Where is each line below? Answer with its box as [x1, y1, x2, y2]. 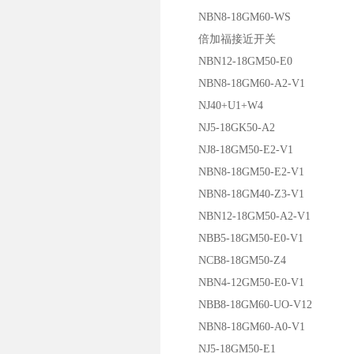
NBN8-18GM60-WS [176, 11, 291, 23]
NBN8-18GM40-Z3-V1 [176, 188, 304, 200]
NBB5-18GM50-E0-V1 [176, 232, 303, 244]
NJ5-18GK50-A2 [176, 122, 275, 134]
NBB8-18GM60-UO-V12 [176, 299, 312, 311]
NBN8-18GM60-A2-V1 [176, 77, 305, 89]
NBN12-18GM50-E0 [176, 55, 292, 67]
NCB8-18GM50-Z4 [176, 254, 286, 266]
